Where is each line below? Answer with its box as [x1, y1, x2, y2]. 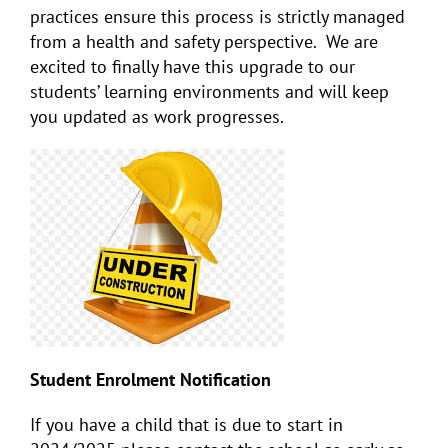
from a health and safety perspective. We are [30, 29, 378, 53]
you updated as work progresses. [30, 104, 284, 128]
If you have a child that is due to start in [30, 412, 343, 436]
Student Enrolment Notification [30, 367, 271, 391]
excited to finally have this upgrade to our [30, 54, 355, 78]
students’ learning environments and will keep [30, 79, 389, 103]
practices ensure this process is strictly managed [30, 4, 405, 28]
